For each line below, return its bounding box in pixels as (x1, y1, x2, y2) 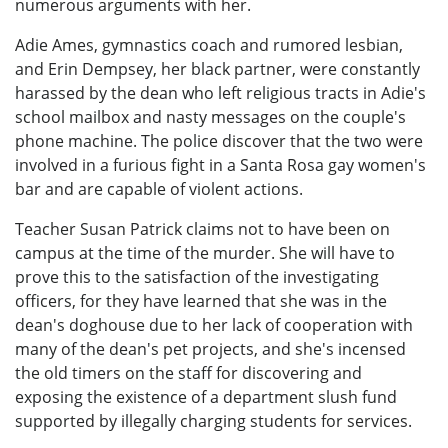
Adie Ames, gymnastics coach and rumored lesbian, (15, 33, 403, 56)
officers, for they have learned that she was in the (15, 289, 387, 312)
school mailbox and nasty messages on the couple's (15, 105, 406, 128)
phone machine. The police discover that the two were (15, 129, 423, 152)
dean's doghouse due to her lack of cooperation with (15, 313, 413, 336)
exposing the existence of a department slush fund (15, 385, 397, 408)
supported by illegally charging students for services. (15, 409, 412, 432)
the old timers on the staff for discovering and (15, 361, 362, 384)
